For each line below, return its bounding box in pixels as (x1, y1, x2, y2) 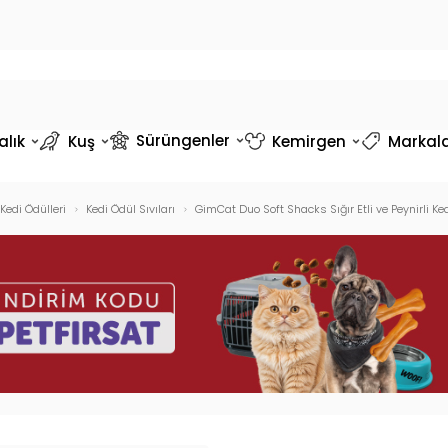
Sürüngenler (135, 129, 230, 151)
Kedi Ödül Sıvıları (85, 201, 175, 217)
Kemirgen (271, 130, 346, 152)
